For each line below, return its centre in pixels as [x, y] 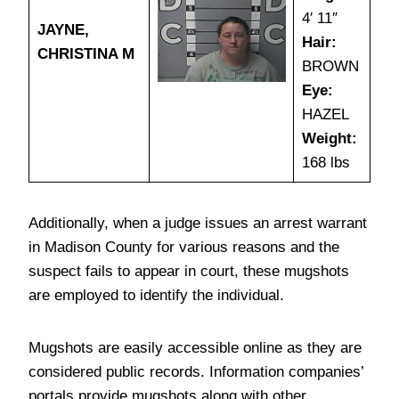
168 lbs [326, 163]
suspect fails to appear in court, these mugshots [189, 271]
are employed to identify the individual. [156, 295]
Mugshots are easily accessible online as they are [195, 348]
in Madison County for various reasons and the [184, 247]
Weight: [329, 138]
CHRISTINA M [85, 54]
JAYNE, [63, 30]
